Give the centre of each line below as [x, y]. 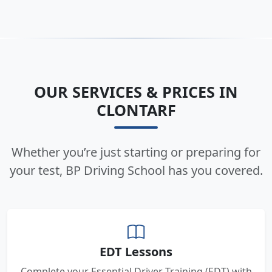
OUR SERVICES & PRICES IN [136, 92]
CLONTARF [136, 110]
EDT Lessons [136, 252]
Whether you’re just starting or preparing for [136, 152]
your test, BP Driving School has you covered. [136, 170]
